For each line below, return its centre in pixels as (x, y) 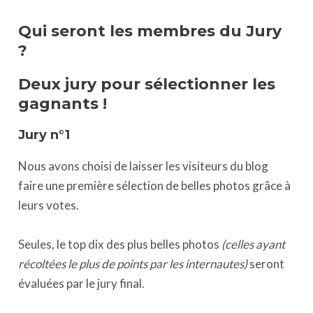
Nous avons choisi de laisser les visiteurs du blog (144, 166)
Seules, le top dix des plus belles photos (120, 244)
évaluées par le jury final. (82, 283)
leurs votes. (49, 205)
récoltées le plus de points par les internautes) (134, 263)
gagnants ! (63, 104)
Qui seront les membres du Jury (150, 31)
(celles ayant (254, 244)
